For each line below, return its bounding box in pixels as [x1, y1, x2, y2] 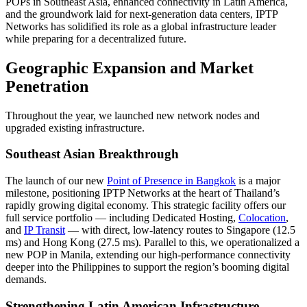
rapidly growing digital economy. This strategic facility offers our [5, 199, 286, 212]
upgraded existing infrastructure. [5, 121, 145, 134]
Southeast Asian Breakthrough [5, 147, 179, 162]
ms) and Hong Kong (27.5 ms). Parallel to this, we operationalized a [5, 236, 299, 249]
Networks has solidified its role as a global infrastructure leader [5, 20, 276, 32]
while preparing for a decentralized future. [5, 32, 186, 45]
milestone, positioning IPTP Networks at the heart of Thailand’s [5, 187, 280, 199]
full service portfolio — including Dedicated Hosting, [5, 212, 238, 224]
